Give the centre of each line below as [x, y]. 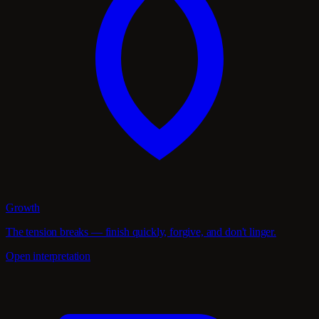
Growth [23, 208]
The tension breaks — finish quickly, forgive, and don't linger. [141, 232]
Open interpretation [48, 256]
